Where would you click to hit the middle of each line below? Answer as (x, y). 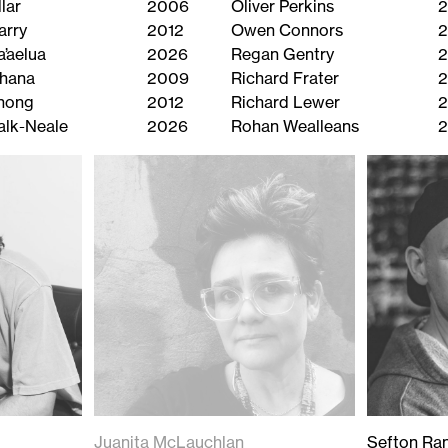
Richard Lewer (286, 102)
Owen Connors (287, 30)
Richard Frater (285, 78)
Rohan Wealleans (295, 126)
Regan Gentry (283, 54)
